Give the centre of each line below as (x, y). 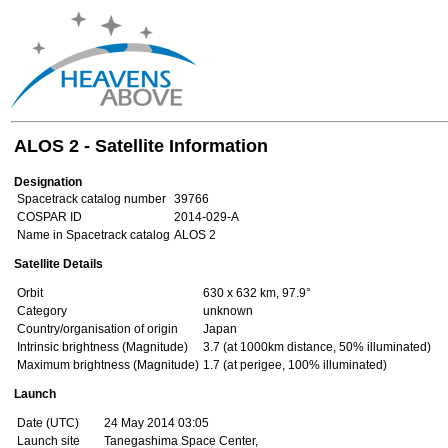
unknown (228, 311)
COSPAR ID (49, 217)
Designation (48, 182)
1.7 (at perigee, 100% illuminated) (295, 365)
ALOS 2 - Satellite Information (141, 146)
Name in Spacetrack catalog (93, 235)
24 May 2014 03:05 (156, 423)
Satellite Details (58, 264)
